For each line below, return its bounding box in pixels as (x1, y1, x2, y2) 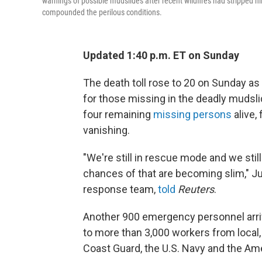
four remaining (83, 108, 153, 120)
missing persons (153, 108, 234, 120)
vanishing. (83, 123, 130, 136)
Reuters (178, 182, 214, 195)
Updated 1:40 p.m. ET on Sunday (83, 49, 239, 61)
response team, (83, 182, 158, 195)
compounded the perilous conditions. (42, 7, 162, 17)
